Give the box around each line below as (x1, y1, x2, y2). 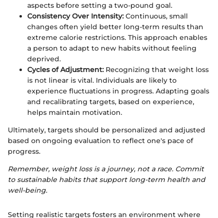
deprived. (27, 54, 61, 63)
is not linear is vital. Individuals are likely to (27, 75, 177, 85)
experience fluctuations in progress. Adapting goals (27, 86, 209, 95)
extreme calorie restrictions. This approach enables (27, 33, 207, 42)
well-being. (8, 185, 47, 195)
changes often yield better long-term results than (27, 22, 203, 31)
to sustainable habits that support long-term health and (8, 175, 205, 184)
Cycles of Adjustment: (27, 65, 104, 74)
